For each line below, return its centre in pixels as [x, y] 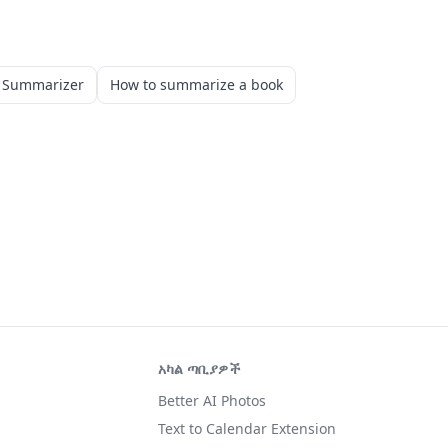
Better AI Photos [212, 400]
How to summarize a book [196, 84]
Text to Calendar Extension [247, 428]
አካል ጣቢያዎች [199, 368]
